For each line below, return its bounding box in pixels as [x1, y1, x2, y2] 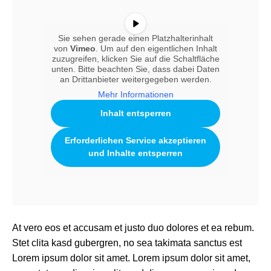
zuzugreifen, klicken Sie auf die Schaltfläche [51, 54, 220, 64]
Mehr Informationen [97, 90, 174, 100]
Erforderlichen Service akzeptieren [65, 135, 206, 146]
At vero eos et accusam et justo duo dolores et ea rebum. [12, 223, 254, 233]
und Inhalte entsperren [88, 148, 183, 158]
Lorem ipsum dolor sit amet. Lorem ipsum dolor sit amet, [12, 253, 250, 264]
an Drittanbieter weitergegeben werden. [59, 74, 212, 85]
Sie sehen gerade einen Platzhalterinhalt [58, 33, 213, 44]
